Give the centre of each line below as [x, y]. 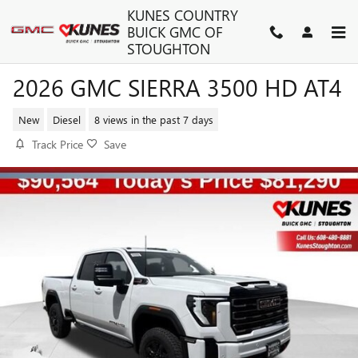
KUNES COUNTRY [182, 15]
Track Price [58, 144]
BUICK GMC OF [175, 32]
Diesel [66, 119]
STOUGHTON [168, 48]
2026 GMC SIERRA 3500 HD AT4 [177, 87]
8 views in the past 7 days [153, 119]
